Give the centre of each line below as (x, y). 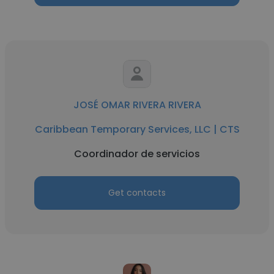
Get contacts (137, 193)
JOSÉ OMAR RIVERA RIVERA (137, 105)
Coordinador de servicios (137, 154)
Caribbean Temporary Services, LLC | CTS (137, 129)
